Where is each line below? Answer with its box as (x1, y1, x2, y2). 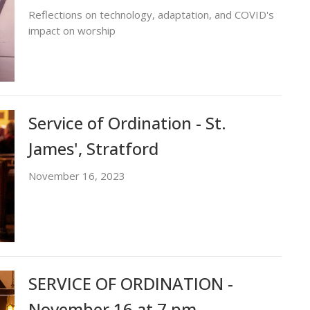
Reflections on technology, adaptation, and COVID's (28, 8, 274, 22)
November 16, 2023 (28, 168, 125, 183)
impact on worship (28, 24, 116, 38)
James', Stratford (28, 136, 158, 160)
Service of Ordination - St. (28, 111, 226, 134)
